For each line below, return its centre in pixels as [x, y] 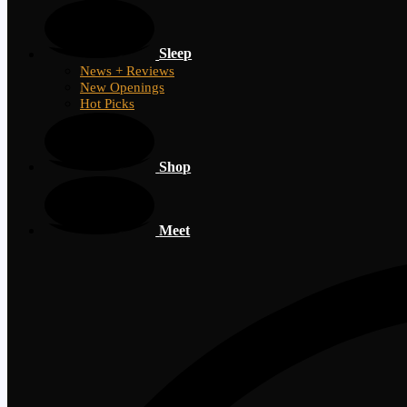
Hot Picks [107, 103]
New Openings [122, 87]
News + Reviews [127, 70]
